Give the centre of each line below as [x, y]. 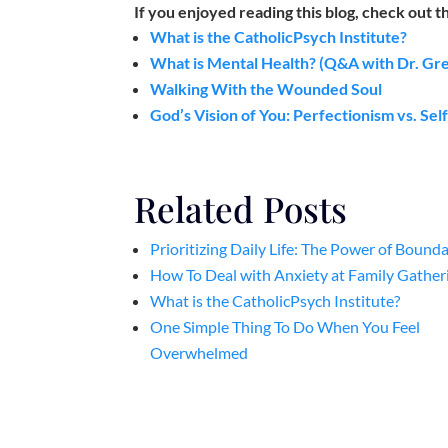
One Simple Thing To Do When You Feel [285, 327]
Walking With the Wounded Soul [266, 89]
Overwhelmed [199, 353]
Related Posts [241, 209]
